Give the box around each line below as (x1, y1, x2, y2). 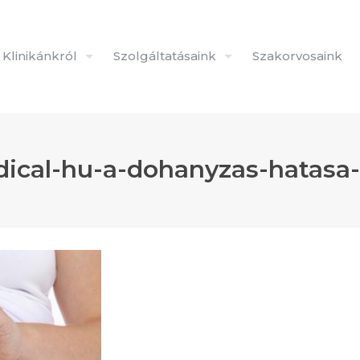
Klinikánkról (2, 48, 77, 63)
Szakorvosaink (252, 48, 342, 63)
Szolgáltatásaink (113, 48, 216, 63)
